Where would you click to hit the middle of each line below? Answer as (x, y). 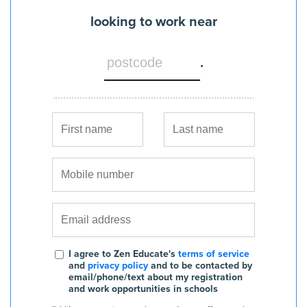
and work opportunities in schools (143, 289)
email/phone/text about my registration (156, 277)
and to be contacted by (201, 266)
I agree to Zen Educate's (122, 254)
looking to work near (153, 22)
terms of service (214, 254)
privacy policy (118, 266)
